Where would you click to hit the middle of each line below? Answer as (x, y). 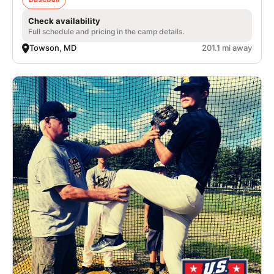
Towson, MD (53, 48)
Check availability (64, 21)
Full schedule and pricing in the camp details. (106, 31)
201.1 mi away (227, 48)
